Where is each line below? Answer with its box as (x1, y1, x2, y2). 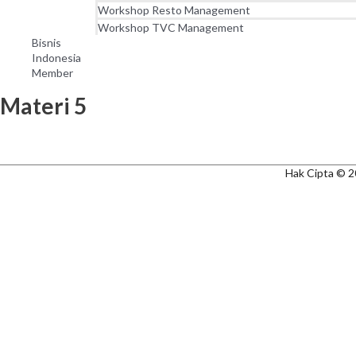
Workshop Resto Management (98, 3, 250, 17)
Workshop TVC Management (98, 21, 244, 34)
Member (32, 66, 73, 79)
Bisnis (32, 36, 61, 49)
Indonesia (32, 51, 81, 64)
